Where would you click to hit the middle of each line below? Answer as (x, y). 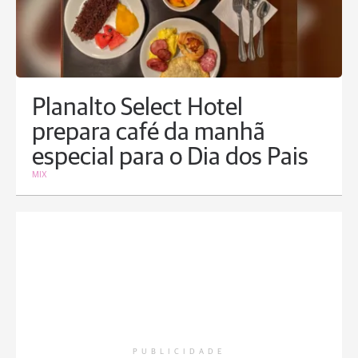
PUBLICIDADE (179, 352)
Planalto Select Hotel (137, 109)
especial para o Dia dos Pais (170, 158)
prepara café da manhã (149, 133)
